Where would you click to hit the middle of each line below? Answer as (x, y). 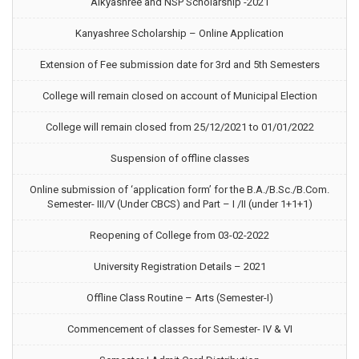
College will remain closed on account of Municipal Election (179, 96)
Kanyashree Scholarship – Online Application (179, 33)
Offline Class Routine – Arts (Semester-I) (179, 298)
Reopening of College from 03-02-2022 (179, 235)
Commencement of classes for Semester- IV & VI (179, 329)
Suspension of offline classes (179, 158)
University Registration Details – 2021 (179, 266)
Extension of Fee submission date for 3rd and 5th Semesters (179, 65)
